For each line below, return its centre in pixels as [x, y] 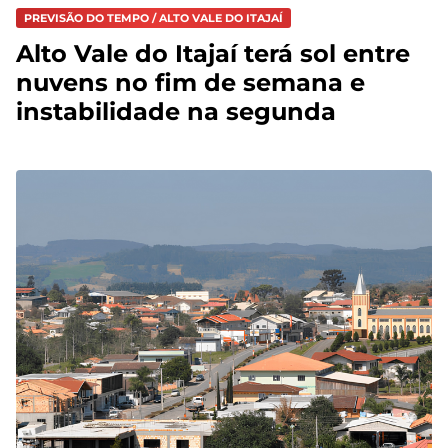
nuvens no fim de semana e [190, 83]
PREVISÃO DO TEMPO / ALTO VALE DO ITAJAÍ [153, 18]
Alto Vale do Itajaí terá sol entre [213, 54]
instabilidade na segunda [176, 112]
